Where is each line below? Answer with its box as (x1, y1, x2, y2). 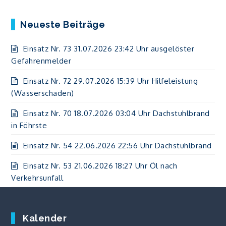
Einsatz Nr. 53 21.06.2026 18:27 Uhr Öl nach (23, 160, 178, 171)
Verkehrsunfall (11, 173, 64, 183)
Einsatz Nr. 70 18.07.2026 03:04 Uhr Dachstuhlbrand (23, 108, 210, 118)
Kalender (23, 212, 67, 223)
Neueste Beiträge (20, 19, 105, 30)
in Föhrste (11, 120, 47, 130)
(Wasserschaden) (11, 88, 74, 98)
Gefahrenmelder (11, 55, 72, 66)
